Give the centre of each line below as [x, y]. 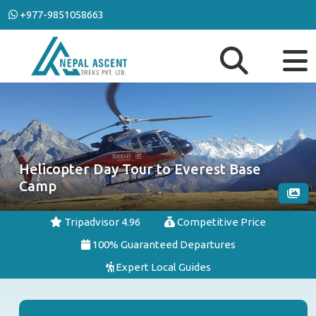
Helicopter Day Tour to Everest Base [140, 169]
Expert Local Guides [162, 267]
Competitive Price [220, 222]
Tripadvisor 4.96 [101, 222]
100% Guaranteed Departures [163, 244]
